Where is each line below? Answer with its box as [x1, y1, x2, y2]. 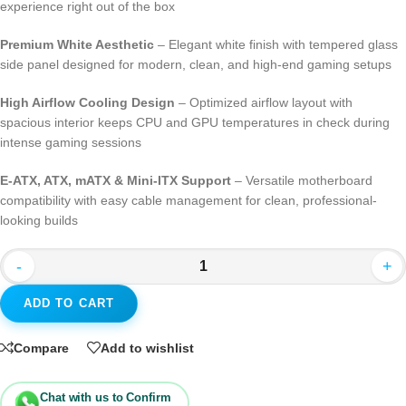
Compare [14, 340, 69, 355]
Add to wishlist [101, 340, 194, 355]
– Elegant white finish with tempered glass [154, 37, 398, 53]
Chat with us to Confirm [40, 390, 171, 404]
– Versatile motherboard [231, 173, 372, 188]
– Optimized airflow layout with [175, 95, 353, 111]
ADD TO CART [23, 296, 115, 311]
